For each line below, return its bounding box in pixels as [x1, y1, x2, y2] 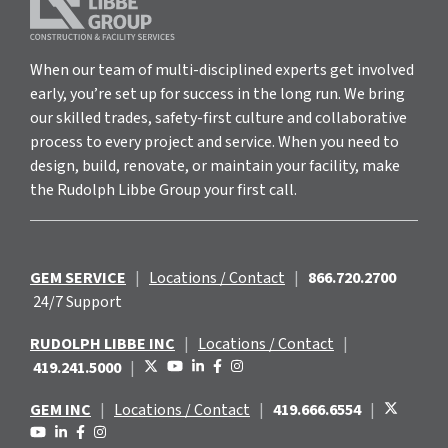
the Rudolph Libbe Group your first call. [30, 178, 297, 201]
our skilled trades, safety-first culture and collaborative [30, 106, 407, 129]
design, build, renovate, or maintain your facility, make [30, 154, 400, 177]
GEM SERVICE [30, 266, 126, 289]
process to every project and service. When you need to [30, 130, 399, 153]
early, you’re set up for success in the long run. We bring [30, 82, 405, 105]
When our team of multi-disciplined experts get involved [30, 58, 414, 81]
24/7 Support [33, 290, 122, 313]
